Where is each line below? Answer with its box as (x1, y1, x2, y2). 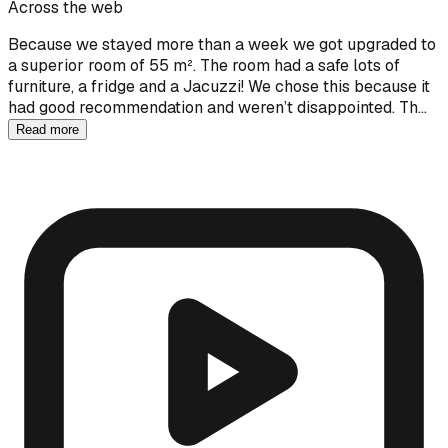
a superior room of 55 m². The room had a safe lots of (8, 54, 400, 76)
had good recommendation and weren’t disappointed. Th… (8, 96, 427, 118)
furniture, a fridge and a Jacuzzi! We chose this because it (8, 75, 430, 97)
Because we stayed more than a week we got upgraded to (8, 33, 436, 55)
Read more (16, 121, 79, 137)
